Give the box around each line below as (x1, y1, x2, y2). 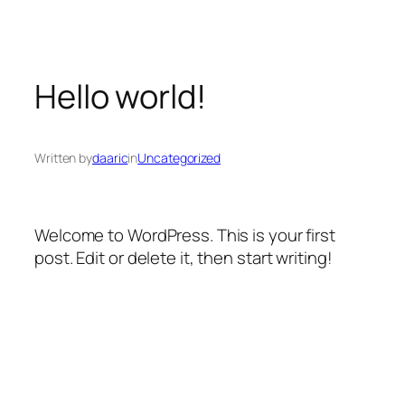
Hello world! (34, 73, 206, 118)
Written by (34, 149, 92, 167)
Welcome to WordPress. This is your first (34, 222, 335, 247)
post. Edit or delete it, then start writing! (34, 245, 333, 269)
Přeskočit (6, 26, 78, 51)
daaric (92, 149, 128, 167)
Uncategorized (137, 149, 221, 167)
